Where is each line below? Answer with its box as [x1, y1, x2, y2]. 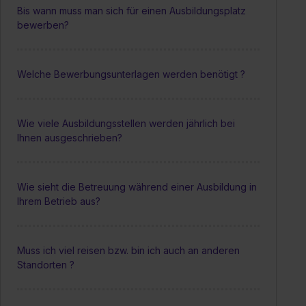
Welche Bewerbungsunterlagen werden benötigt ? [17, 68, 245, 80]
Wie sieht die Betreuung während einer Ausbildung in [17, 180, 257, 193]
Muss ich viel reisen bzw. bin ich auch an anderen [17, 244, 240, 256]
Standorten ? [17, 258, 74, 270]
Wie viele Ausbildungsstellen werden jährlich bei [17, 117, 235, 129]
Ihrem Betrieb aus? [17, 195, 100, 207]
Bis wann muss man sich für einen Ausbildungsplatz [17, 4, 246, 16]
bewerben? [17, 18, 69, 31]
